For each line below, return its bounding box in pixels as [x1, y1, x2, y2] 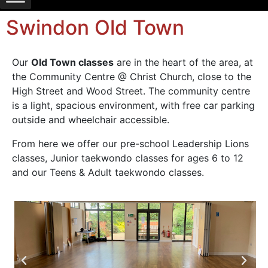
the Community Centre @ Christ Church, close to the [12, 70, 251, 83]
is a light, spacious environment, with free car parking [12, 99, 255, 111]
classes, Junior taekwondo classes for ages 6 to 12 [12, 151, 243, 164]
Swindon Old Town [6, 14, 184, 39]
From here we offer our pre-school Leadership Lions [12, 137, 249, 150]
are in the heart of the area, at [114, 56, 253, 68]
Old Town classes [31, 56, 114, 68]
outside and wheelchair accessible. [12, 113, 169, 126]
